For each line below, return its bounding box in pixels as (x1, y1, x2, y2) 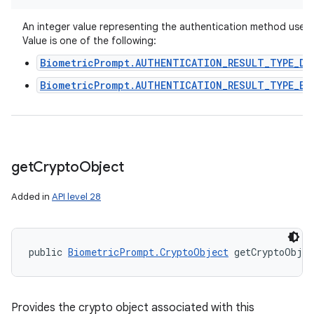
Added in (11, 191, 52, 203)
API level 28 (52, 191, 101, 203)
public (29, 245, 68, 259)
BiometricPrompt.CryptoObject (68, 245, 228, 259)
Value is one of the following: (22, 34, 156, 47)
